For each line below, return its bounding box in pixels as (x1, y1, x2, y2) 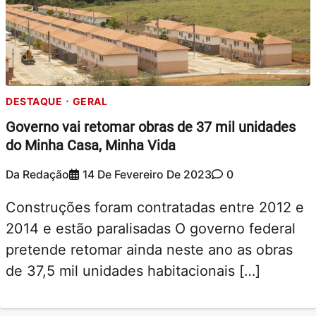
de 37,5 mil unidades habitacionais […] (6, 262, 260, 279)
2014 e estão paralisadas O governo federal (6, 219, 296, 237)
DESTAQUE (6, 95, 62, 107)
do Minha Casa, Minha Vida (6, 137, 176, 154)
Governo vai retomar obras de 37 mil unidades (6, 119, 296, 136)
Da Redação (6, 167, 69, 181)
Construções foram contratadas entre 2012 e (6, 198, 304, 216)
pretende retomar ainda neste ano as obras (6, 241, 293, 258)
